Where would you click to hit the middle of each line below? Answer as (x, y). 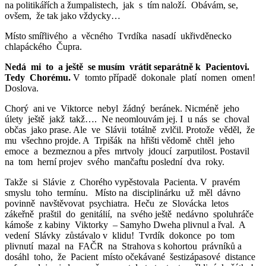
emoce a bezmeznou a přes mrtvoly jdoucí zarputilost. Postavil (128, 151)
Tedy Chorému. (38, 77)
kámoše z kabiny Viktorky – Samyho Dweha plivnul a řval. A (126, 224)
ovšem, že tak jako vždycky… (63, 15)
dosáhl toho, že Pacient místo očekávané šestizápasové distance (131, 256)
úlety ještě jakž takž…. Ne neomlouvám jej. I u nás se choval (127, 119)
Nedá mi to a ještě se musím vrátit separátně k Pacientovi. (127, 66)
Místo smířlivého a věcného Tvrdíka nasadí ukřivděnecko (119, 36)
